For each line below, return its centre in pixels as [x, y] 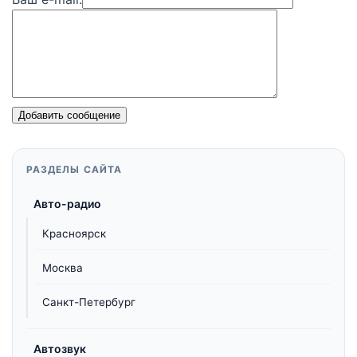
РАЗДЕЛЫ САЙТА [75, 170]
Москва [63, 268]
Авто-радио [67, 204]
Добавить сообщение [69, 116]
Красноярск [74, 234]
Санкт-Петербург [89, 302]
